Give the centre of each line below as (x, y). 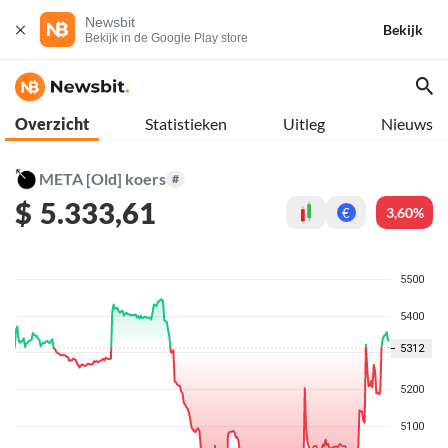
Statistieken (186, 123)
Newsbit (110, 22)
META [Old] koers (102, 179)
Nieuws (407, 123)
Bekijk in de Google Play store (166, 38)
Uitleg (304, 123)
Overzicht (52, 123)
